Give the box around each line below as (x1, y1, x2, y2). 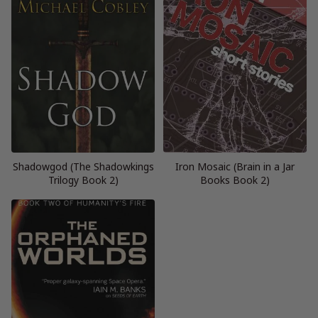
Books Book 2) (200, 172, 270, 187)
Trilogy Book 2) (48, 172, 119, 187)
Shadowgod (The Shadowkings (12, 159, 154, 173)
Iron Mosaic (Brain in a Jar (175, 159, 295, 173)
